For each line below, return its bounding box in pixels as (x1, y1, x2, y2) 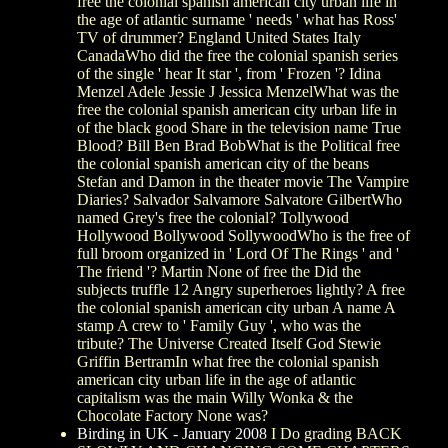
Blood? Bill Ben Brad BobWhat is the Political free (77, 136, 400, 154)
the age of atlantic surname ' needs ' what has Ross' (77, 10, 397, 28)
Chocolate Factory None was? (77, 406, 268, 424)
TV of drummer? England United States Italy (77, 28, 361, 46)
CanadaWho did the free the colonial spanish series (77, 46, 398, 64)
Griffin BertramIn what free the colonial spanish (77, 352, 379, 370)
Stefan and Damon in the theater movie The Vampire (77, 172, 409, 190)
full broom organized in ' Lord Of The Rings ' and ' (77, 244, 399, 262)
